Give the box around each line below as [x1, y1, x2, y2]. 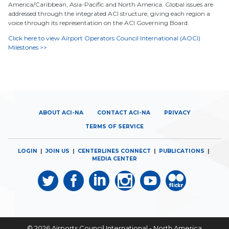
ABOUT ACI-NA [39, 109, 83, 116]
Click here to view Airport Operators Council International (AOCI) [8, 34, 200, 42]
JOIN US [45, 147, 70, 154]
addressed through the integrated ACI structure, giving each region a [8, 10, 210, 17]
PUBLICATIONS [159, 147, 204, 154]
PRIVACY [164, 109, 190, 116]
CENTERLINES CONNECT [78, 147, 151, 154]
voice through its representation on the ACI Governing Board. [8, 19, 189, 27]
